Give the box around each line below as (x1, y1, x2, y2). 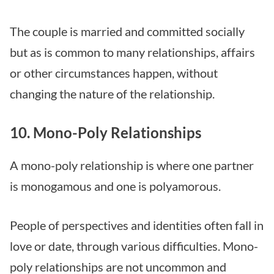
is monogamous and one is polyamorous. (10, 179, 221, 194)
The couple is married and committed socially (10, 24, 245, 39)
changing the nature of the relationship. (10, 86, 215, 102)
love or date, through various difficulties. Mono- (10, 239, 258, 254)
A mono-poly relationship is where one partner (10, 158, 254, 173)
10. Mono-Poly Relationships (10, 124, 201, 142)
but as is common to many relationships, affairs (10, 45, 255, 60)
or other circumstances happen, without (10, 65, 218, 81)
